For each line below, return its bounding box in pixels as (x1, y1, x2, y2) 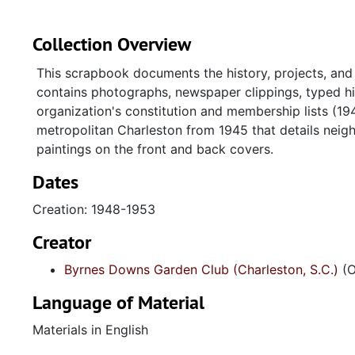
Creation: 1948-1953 (32, 201, 155, 217)
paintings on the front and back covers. (36, 141, 273, 157)
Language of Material (32, 290, 204, 315)
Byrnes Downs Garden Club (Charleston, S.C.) (64, 261, 338, 277)
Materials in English (32, 322, 148, 338)
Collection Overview (32, 32, 191, 56)
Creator (32, 230, 91, 254)
